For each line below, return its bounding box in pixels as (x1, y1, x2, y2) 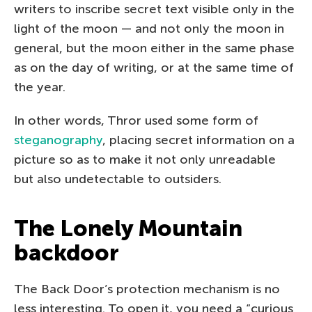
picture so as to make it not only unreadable (14, 151, 276, 167)
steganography (14, 132, 102, 148)
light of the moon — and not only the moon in (14, 20, 284, 36)
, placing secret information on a (102, 132, 295, 148)
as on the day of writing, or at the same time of (14, 59, 294, 75)
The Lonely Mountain (14, 214, 242, 242)
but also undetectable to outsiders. (14, 171, 221, 187)
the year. (14, 79, 65, 95)
